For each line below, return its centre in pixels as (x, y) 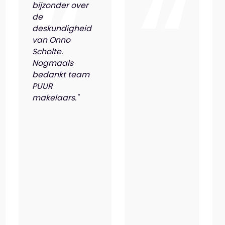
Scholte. (47, 51)
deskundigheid (62, 28)
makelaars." (55, 97)
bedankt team (61, 74)
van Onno (51, 40)
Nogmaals (52, 63)
